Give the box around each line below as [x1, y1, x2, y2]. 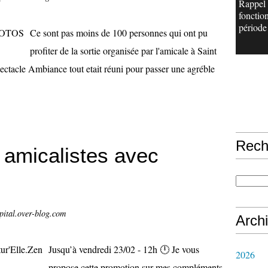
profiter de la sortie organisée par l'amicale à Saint [30, 44, 217, 57]
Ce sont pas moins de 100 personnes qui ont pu [30, 26, 208, 39]
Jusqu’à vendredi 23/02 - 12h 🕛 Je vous [48, 243, 199, 255]
